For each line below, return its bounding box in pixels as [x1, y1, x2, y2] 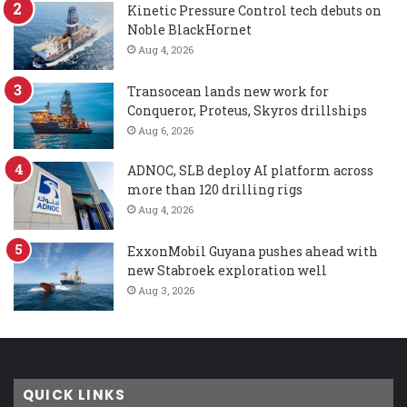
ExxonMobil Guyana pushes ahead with [127, 242, 378, 260]
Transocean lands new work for [127, 82, 329, 100]
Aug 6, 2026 [138, 123, 194, 137]
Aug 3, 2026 [138, 283, 194, 297]
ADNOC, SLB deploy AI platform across [127, 161, 373, 179]
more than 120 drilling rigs [127, 180, 303, 198]
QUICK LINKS [23, 384, 126, 404]
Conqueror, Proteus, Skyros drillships [127, 101, 367, 119]
